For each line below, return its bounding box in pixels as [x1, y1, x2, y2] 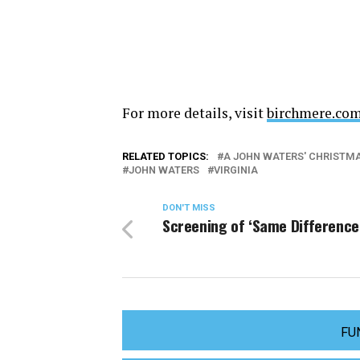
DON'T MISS [162, 202, 215, 213]
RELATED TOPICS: [122, 150, 209, 162]
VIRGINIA [214, 164, 258, 176]
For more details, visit [122, 104, 267, 122]
